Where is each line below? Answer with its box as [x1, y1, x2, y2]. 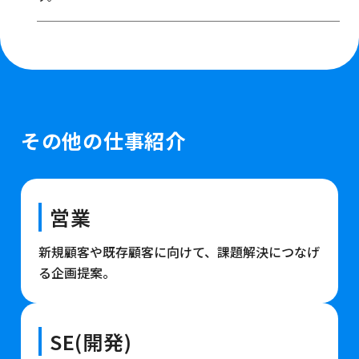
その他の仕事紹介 [20, 125, 186, 155]
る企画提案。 [38, 262, 115, 282]
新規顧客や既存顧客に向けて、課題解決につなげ [38, 241, 320, 261]
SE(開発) [49, 326, 132, 356]
